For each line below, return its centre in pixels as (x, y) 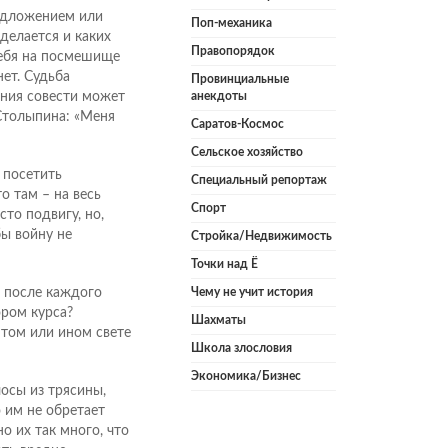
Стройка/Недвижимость (261, 236)
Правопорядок (233, 51)
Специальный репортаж (259, 180)
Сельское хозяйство (247, 152)
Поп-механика (231, 23)
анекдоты (219, 96)
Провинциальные (240, 79)
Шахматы (218, 320)
